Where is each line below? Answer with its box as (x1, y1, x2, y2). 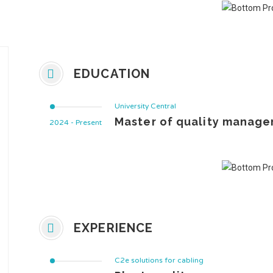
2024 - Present (49, 118, 102, 127)
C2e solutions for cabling (115, 256, 204, 264)
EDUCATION (70, 66, 150, 81)
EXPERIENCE (70, 221, 154, 235)
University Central (115, 102, 176, 110)
